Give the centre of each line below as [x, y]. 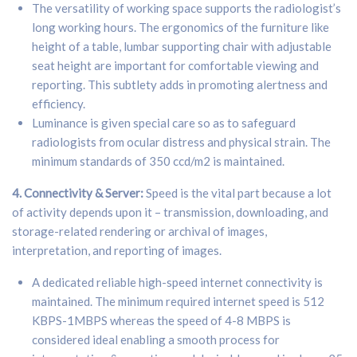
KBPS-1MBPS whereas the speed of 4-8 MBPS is [161, 320]
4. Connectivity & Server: [79, 192]
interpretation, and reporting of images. [117, 250]
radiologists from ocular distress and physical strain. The [181, 141]
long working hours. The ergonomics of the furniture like [180, 27]
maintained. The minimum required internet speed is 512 [178, 301]
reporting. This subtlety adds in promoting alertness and [180, 84]
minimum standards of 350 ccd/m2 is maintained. [158, 161]
